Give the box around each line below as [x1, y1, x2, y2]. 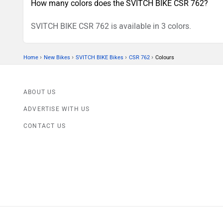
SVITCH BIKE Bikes [76, 54, 123, 61]
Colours [155, 54, 174, 61]
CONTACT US [23, 122, 66, 130]
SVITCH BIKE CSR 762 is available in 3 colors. [31, 21, 191, 31]
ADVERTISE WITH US [23, 106, 90, 113]
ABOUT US [23, 89, 56, 96]
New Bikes [44, 54, 70, 61]
